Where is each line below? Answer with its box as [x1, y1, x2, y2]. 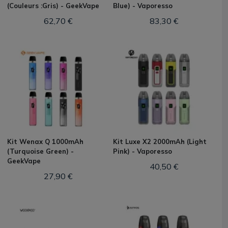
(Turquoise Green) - [7, 147, 74, 155]
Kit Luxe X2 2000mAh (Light [113, 137, 207, 146]
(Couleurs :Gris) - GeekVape [7, 2, 99, 10]
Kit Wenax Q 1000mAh [7, 137, 83, 146]
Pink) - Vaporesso [113, 147, 172, 155]
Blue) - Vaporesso [113, 2, 173, 10]
